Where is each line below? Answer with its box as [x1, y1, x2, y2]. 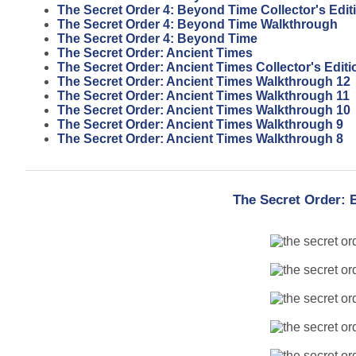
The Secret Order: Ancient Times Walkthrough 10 [57, 103, 350, 117]
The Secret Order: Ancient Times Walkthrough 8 [57, 131, 343, 145]
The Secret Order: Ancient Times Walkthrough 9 [57, 117, 343, 131]
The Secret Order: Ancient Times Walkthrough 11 [57, 88, 350, 103]
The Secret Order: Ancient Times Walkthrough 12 [57, 74, 350, 88]
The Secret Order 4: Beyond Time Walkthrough [57, 17, 338, 31]
